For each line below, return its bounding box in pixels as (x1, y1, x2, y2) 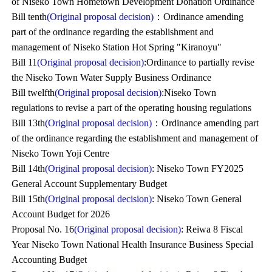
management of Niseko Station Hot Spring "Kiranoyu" (12, 42, 222, 52)
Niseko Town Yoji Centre (12, 148, 110, 158)
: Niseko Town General (152, 194, 242, 204)
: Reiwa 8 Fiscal (181, 224, 243, 234)
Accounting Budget (12, 254, 87, 265)
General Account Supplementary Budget (12, 178, 168, 189)
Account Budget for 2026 (12, 209, 110, 219)
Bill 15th (12, 194, 46, 204)
